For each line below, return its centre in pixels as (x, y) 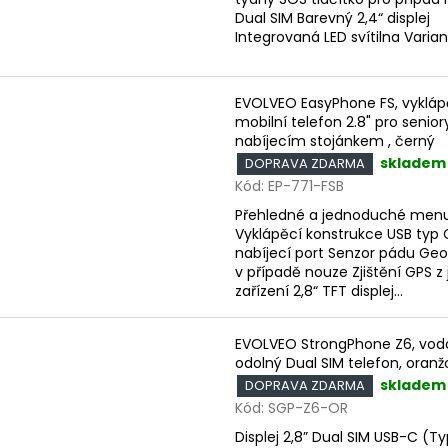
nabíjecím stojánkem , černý (335, 140)
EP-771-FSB (306, 185)
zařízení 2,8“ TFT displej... (319, 290)
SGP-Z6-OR (308, 407)
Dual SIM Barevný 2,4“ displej (332, 17)
